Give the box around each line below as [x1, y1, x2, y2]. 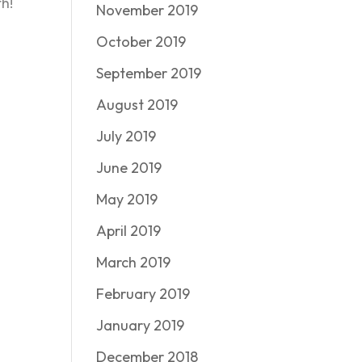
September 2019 [96, 64, 202, 82]
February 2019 [96, 284, 191, 303]
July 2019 [96, 127, 157, 145]
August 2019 [96, 95, 179, 114]
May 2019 [96, 190, 158, 208]
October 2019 [96, 32, 187, 51]
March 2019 [96, 253, 171, 271]
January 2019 [96, 316, 185, 335]
